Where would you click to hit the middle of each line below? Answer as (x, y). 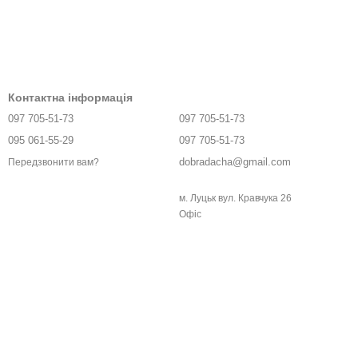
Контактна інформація (70, 98)
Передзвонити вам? (54, 162)
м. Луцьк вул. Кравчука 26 (235, 199)
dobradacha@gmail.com (235, 162)
